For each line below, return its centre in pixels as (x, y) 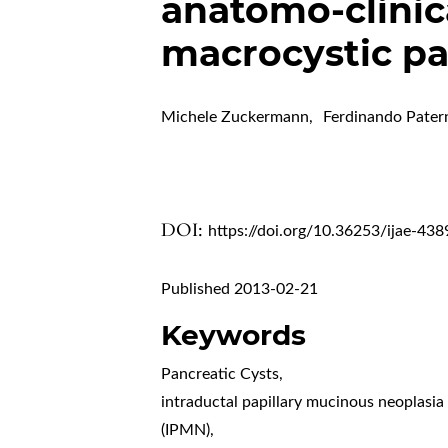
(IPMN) (186, 430)
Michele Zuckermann (235, 117)
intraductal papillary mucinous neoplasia (303, 402)
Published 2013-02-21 (240, 289)
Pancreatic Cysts (220, 374)
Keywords (234, 335)
